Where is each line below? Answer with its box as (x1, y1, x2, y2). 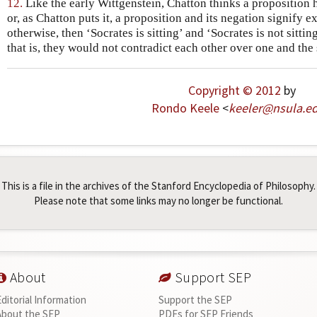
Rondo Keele (151, 100, 219, 117)
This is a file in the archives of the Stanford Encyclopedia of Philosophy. (1, 179, 316, 193)
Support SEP (171, 269, 252, 287)
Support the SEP (158, 293, 233, 307)
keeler (229, 100, 262, 117)
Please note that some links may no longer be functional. (34, 194, 283, 208)
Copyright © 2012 (188, 82, 281, 99)
